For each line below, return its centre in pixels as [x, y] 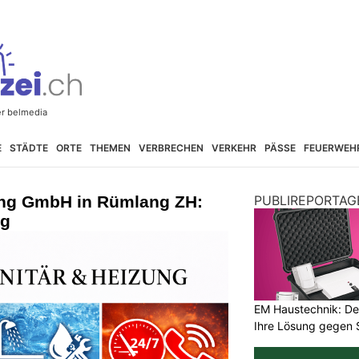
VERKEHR [234, 147]
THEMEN [110, 147]
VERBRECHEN [171, 147]
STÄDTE [28, 147]
